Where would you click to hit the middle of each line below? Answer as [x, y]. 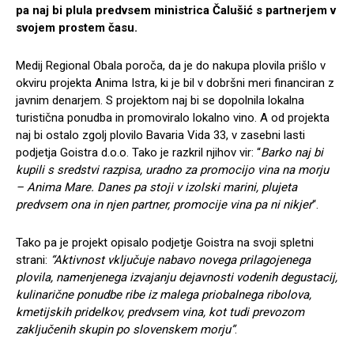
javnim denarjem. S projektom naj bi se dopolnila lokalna [160, 101]
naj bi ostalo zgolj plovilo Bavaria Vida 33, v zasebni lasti [160, 136]
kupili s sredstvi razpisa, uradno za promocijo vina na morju [172, 170]
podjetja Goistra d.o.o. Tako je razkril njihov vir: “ [138, 153]
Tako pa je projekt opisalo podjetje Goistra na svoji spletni [165, 243]
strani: [33, 260]
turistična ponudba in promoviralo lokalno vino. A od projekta [173, 118]
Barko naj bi [292, 153]
